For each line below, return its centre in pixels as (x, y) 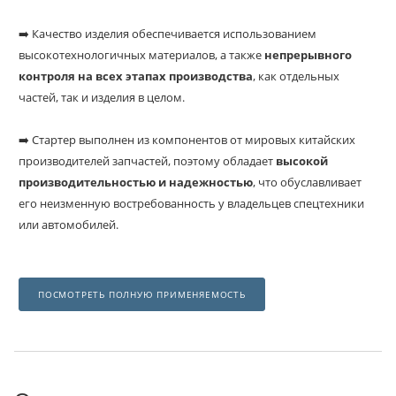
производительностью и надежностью (136, 182)
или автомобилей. (69, 225)
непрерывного (308, 55)
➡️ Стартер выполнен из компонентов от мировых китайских (187, 140)
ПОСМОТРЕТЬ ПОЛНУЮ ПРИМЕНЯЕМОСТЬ (142, 295)
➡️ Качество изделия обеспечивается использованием (168, 34)
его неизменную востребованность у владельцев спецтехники (191, 203)
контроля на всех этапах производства (136, 76)
